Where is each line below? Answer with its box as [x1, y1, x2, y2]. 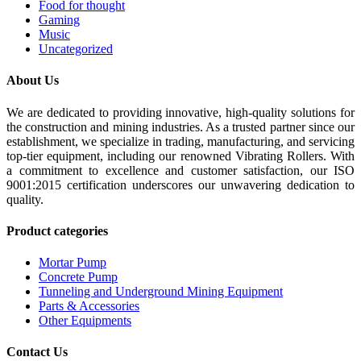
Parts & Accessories [39, 299, 139, 313]
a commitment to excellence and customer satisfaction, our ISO [6, 163, 355, 177]
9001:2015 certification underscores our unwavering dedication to [6, 177, 355, 192]
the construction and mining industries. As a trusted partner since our [6, 119, 355, 134]
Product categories [6, 223, 108, 238]
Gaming [39, 13, 80, 27]
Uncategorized [39, 42, 113, 56]
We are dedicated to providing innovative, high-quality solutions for [6, 105, 355, 119]
